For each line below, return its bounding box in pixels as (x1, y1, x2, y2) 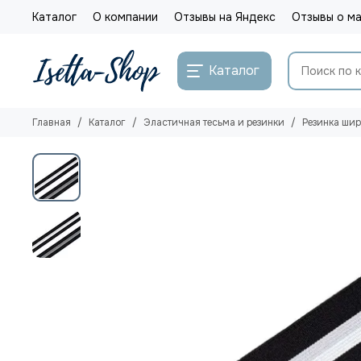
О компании (93, 10, 158, 24)
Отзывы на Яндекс (174, 10, 276, 24)
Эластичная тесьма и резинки (143, 116, 284, 129)
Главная (32, 116, 71, 129)
